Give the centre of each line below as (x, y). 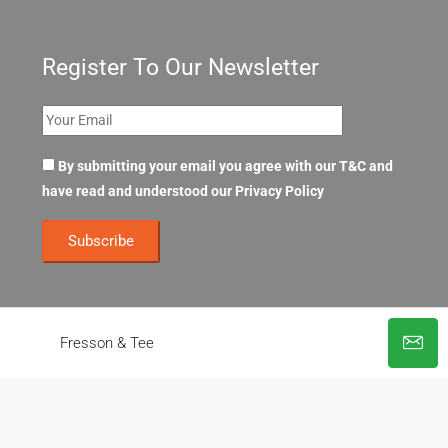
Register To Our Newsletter (180, 67)
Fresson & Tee (107, 342)
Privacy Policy (279, 191)
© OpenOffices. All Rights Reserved (224, 353)
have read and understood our (138, 191)
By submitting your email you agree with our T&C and (225, 166)
